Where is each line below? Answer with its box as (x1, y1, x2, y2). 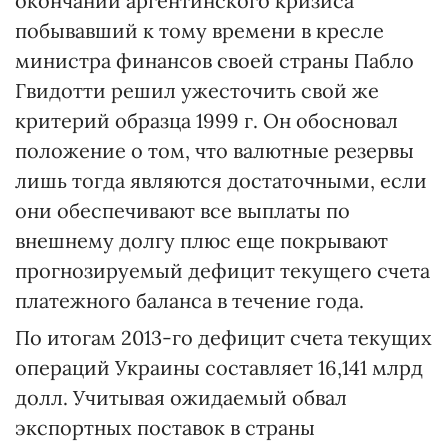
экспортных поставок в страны (15, 415, 315, 440)
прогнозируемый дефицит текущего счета (15, 258, 430, 283)
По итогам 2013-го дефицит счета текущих (15, 325, 432, 350)
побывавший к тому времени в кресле (15, 18, 384, 43)
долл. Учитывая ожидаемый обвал (15, 385, 347, 410)
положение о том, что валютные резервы (15, 138, 414, 163)
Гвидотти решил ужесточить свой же (15, 78, 379, 103)
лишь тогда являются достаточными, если (15, 168, 427, 193)
